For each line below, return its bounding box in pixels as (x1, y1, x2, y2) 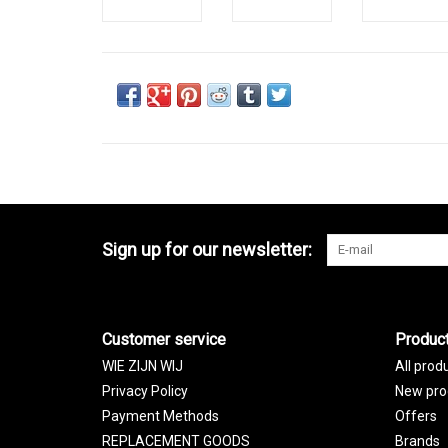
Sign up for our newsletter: (102, 238, 312, 260)
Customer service (102, 329, 226, 349)
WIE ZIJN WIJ (102, 357, 183, 374)
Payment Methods (102, 407, 219, 424)
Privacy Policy (102, 382, 188, 399)
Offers (394, 407, 437, 424)
